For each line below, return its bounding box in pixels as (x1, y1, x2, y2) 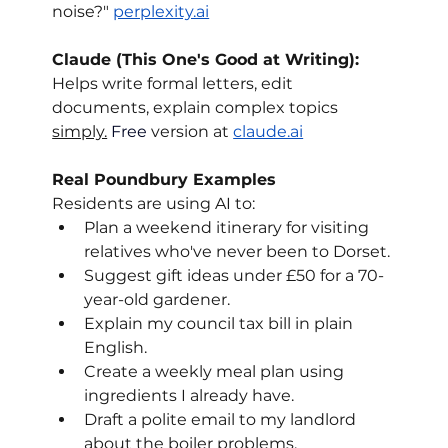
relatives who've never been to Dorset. (84, 242, 391, 262)
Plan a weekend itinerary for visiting (84, 218, 374, 238)
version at (147, 122, 234, 142)
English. (84, 338, 148, 358)
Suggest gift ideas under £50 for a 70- (84, 266, 385, 286)
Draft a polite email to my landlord (84, 410, 361, 430)
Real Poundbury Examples (52, 170, 277, 190)
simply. (52, 122, 108, 142)
